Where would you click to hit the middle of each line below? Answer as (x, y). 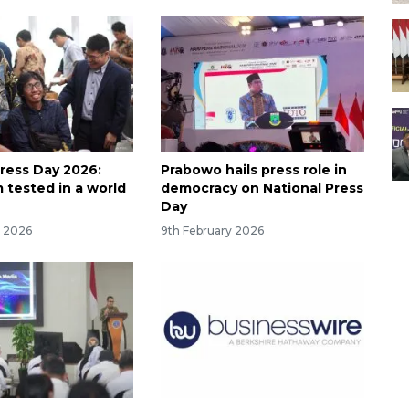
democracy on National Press (262, 189)
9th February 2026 (212, 231)
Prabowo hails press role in (253, 170)
